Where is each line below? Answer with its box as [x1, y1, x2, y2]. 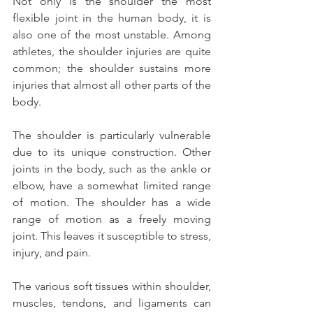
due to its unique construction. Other [13, 145, 211, 159]
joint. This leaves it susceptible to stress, [13, 229, 211, 243]
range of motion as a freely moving [13, 212, 211, 226]
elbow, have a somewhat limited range [13, 179, 211, 193]
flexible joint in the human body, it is [13, 11, 211, 25]
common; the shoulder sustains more [13, 61, 211, 75]
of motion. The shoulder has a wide [13, 196, 211, 210]
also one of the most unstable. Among [13, 28, 211, 42]
